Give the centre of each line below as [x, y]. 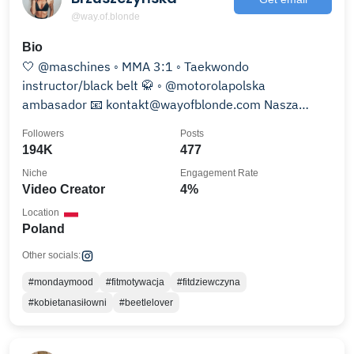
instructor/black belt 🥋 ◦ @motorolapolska [144, 85]
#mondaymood [61, 282]
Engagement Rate [219, 173]
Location [41, 213]
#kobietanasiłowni [68, 303]
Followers [43, 134]
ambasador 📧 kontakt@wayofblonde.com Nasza [56, 104]
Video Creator [64, 189]
